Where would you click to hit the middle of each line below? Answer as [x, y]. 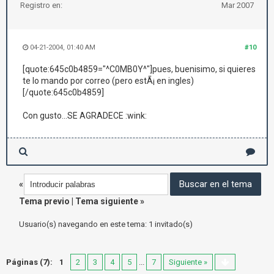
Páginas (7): [29, 262]
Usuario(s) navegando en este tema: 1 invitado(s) [106, 224]
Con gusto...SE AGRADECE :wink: [85, 116]
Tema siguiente [107, 201]
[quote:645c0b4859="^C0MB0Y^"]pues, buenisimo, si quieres [139, 69]
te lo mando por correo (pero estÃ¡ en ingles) [108, 81]
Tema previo [44, 201]
